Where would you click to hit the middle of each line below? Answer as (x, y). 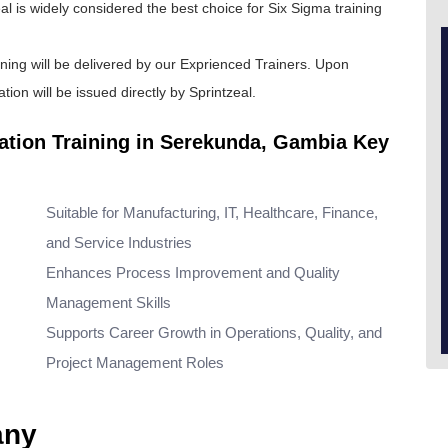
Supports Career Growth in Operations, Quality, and (214, 332)
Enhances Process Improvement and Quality (193, 272)
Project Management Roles (135, 362)
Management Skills (108, 302)
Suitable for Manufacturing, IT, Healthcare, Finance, (212, 212)
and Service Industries (119, 242)
